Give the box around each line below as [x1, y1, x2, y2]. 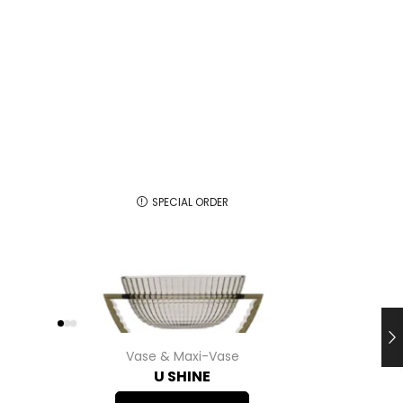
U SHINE [154, 366, 211, 388]
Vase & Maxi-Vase [125, 347, 239, 366]
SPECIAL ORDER [151, 194, 228, 210]
